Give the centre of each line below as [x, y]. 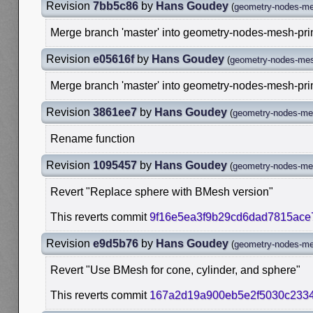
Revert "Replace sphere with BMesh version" [162, 192]
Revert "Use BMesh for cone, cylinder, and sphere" [175, 270]
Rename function [93, 139]
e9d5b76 [116, 244]
